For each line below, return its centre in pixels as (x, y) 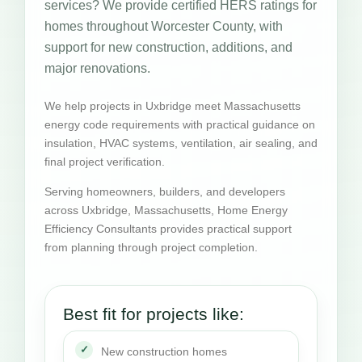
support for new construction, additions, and (168, 47)
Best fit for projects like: (154, 314)
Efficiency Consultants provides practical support (168, 229)
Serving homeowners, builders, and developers (165, 192)
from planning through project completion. (151, 248)
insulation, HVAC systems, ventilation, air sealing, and (181, 143)
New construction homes (164, 351)
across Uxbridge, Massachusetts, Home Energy (166, 210)
